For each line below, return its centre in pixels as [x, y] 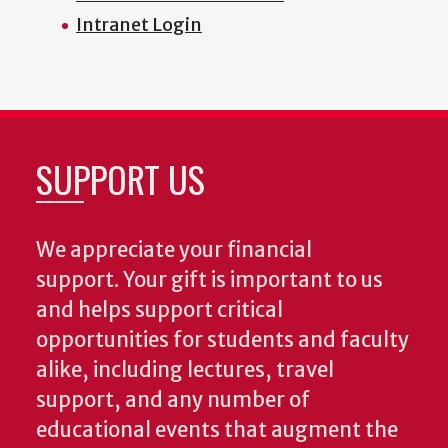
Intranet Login [139, 25]
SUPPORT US [120, 179]
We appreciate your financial [174, 250]
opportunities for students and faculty [222, 340]
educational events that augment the [217, 430]
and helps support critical [159, 310]
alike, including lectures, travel [185, 370]
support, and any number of [173, 400]
